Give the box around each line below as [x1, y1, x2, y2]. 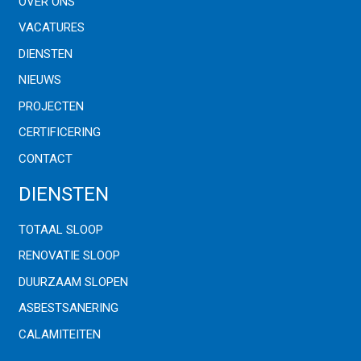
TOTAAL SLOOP [18, 222, 103, 237]
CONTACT [18, 151, 73, 166]
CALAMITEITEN [18, 326, 101, 342]
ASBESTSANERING [18, 301, 118, 315]
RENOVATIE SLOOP [18, 248, 120, 263]
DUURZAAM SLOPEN [18, 274, 128, 289]
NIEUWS [18, 73, 61, 87]
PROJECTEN [18, 98, 84, 114]
